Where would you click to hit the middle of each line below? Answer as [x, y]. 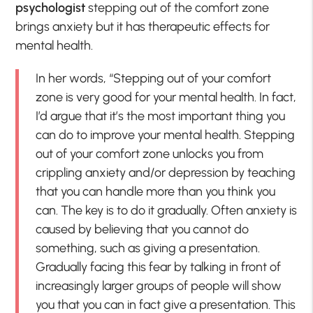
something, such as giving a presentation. [148, 248]
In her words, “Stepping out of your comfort [154, 78]
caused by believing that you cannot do [143, 229]
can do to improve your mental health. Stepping [166, 134]
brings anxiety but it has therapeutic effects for [143, 26]
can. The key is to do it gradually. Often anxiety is [167, 210]
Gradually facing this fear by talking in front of [159, 267]
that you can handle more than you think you [156, 191]
